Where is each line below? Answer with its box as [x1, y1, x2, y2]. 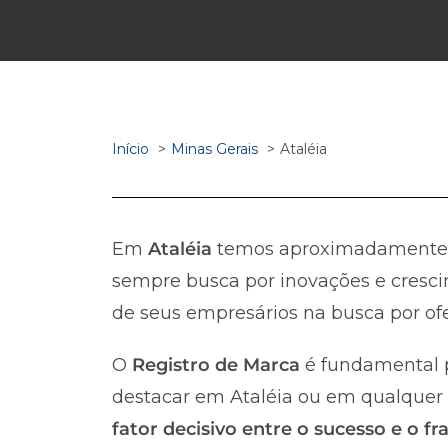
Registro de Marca [132, 353, 300, 376]
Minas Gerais [171, 139, 258, 158]
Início [112, 139, 149, 158]
